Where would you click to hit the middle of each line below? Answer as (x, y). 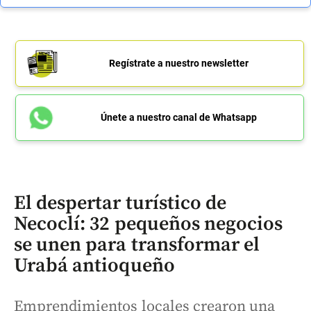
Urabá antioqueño (94, 266)
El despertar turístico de (120, 203)
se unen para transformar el (137, 245)
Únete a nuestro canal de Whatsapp (178, 118)
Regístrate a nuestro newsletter (178, 64)
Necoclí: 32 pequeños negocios (149, 224)
